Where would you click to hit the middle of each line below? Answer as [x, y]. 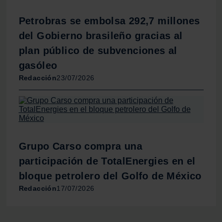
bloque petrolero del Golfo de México [110, 176]
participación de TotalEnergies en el [107, 161]
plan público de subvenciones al [98, 51]
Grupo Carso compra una [81, 146]
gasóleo [38, 66]
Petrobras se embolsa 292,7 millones [109, 21]
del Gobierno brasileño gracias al [101, 36]
